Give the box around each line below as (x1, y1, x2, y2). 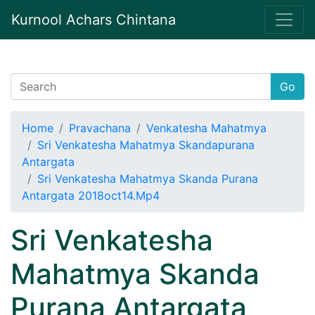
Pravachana (69, 121, 131, 135)
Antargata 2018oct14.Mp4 (22, 188, 160, 202)
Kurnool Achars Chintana (11, 11, 176, 28)
